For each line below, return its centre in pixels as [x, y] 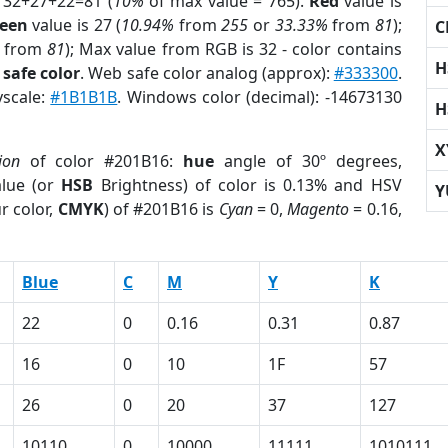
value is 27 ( [74, 25]
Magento [318, 209]
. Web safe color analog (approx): [207, 73]
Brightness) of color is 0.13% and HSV [247, 185]
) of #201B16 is [161, 209]
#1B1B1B [84, 97]
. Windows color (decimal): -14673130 [259, 97]
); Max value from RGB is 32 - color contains [233, 49]
